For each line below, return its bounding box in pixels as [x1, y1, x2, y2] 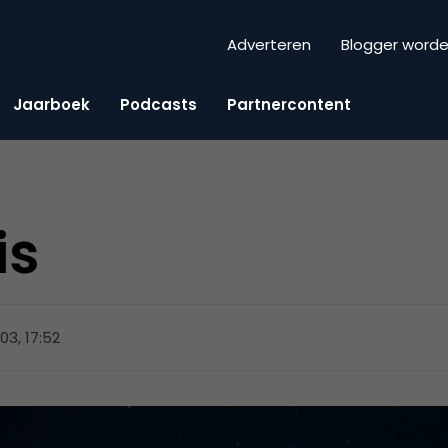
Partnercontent [227, 93, 351, 115]
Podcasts [120, 93, 197, 115]
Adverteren [227, 34, 311, 56]
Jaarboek [13, 93, 90, 115]
